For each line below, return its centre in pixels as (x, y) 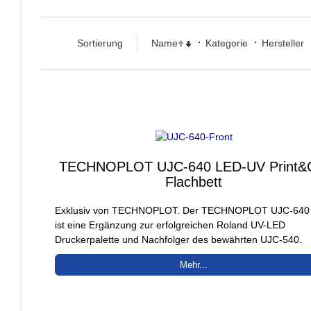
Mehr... (194, 264)
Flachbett (194, 182)
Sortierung (100, 43)
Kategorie (227, 43)
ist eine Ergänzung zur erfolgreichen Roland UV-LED (170, 225)
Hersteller (283, 43)
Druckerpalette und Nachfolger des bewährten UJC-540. (178, 239)
